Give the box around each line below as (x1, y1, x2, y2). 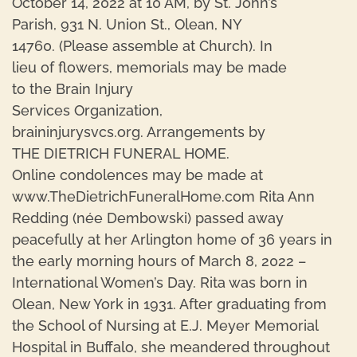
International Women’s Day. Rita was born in (12, 274, 308, 291)
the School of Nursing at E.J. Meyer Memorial (12, 317, 318, 334)
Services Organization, (12, 102, 163, 119)
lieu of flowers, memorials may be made (12, 59, 287, 76)
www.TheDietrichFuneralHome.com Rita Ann (12, 188, 315, 205)
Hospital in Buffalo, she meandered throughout (12, 339, 330, 355)
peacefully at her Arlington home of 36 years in (12, 231, 332, 248)
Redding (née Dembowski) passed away (12, 210, 284, 226)
